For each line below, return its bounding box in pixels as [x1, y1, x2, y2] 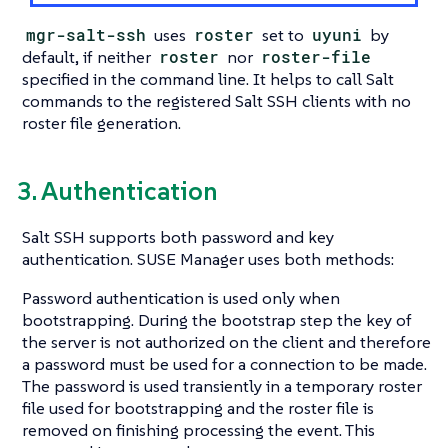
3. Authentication [17, 174, 218, 207]
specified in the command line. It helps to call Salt [22, 67, 394, 90]
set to [258, 23, 309, 46]
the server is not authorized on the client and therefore [22, 331, 431, 354]
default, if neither [22, 45, 155, 68]
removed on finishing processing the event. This [22, 419, 375, 442]
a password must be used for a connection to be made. [22, 353, 427, 376]
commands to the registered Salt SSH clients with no [22, 89, 411, 112]
